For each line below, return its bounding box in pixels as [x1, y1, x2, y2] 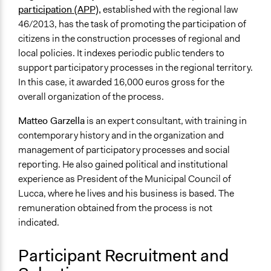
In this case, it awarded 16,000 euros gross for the [18, 76, 224, 89]
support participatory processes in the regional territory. [18, 61, 253, 74]
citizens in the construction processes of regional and [18, 32, 240, 45]
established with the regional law [101, 3, 238, 16]
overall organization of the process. [18, 90, 164, 103]
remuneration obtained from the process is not [18, 201, 212, 215]
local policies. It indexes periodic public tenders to [18, 47, 224, 60]
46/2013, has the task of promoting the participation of [18, 18, 246, 31]
